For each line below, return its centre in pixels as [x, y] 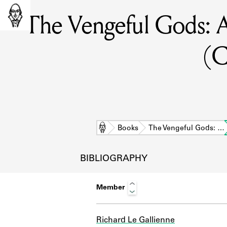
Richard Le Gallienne [136, 220]
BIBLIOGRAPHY [113, 159]
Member [110, 188]
